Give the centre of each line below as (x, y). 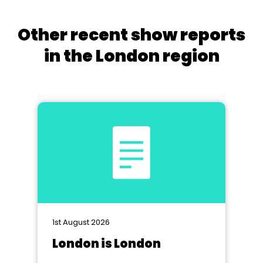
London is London (107, 244)
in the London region (131, 56)
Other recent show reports (131, 35)
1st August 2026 (81, 222)
